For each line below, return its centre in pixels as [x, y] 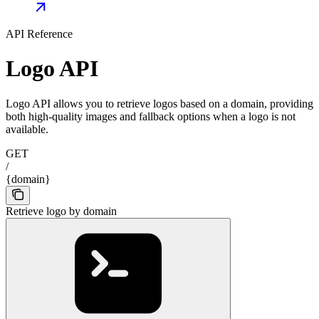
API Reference [39, 34]
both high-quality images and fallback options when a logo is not [151, 116]
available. [27, 129]
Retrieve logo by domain [61, 211]
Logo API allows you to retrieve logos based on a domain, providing [159, 103]
